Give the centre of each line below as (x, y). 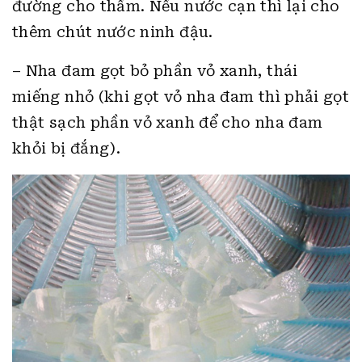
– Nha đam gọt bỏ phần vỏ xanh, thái (155, 70)
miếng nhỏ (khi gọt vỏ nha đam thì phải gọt (181, 96)
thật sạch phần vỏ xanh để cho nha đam (168, 122)
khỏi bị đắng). (67, 148)
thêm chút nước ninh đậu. (113, 32)
